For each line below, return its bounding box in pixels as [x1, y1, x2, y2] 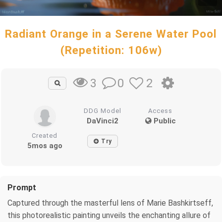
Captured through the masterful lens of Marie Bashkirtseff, [7, 198, 213, 208]
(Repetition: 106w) [60, 44, 162, 56]
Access [148, 107, 173, 114]
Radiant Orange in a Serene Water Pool [5, 27, 217, 40]
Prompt [7, 182, 36, 192]
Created [32, 131, 58, 139]
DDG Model [84, 107, 122, 114]
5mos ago [27, 141, 62, 150]
